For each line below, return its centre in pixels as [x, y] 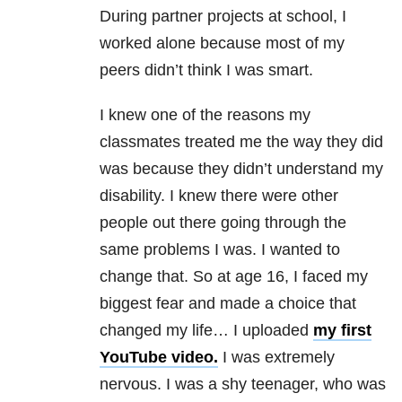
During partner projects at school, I [223, 17]
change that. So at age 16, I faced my [234, 277]
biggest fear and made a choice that [228, 304]
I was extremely [276, 358]
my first [342, 331]
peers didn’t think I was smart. [206, 70]
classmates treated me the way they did [241, 142]
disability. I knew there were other [219, 196]
